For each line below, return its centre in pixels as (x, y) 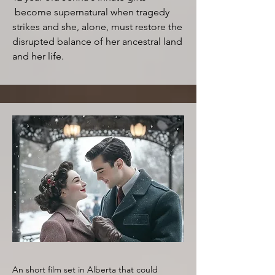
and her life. (39, 56)
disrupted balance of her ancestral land (97, 41)
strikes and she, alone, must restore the (97, 27)
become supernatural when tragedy (91, 12)
